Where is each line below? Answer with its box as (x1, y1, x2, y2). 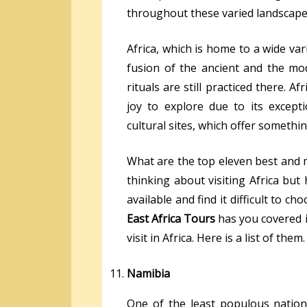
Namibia (127, 265, 170, 281)
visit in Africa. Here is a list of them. (127, 230, 305, 245)
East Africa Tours (127, 210, 216, 226)
